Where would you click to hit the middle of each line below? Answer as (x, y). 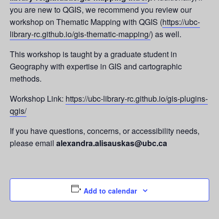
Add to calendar (110, 191)
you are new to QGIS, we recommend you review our (101, 10)
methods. (26, 78)
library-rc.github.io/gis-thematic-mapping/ (80, 34)
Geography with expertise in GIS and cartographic (96, 66)
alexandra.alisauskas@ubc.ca (112, 143)
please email (33, 143)
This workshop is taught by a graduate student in (93, 54)
